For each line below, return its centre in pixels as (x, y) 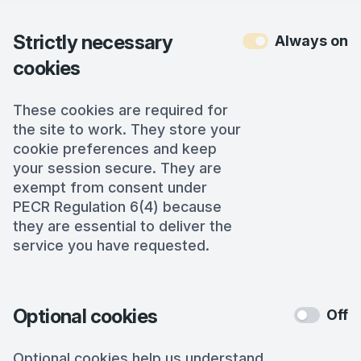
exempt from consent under (110, 188)
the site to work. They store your (127, 130)
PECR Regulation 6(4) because (117, 207)
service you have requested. (111, 246)
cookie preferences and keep (115, 149)
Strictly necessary (93, 43)
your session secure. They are (117, 168)
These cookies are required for (120, 110)
